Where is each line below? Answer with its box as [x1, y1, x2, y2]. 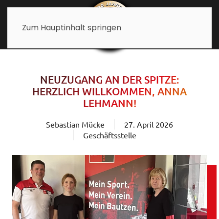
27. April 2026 [124, 119, 173, 129]
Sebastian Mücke [46, 119, 105, 129]
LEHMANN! [83, 96, 136, 109]
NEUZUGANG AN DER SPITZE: [40, 73, 179, 86]
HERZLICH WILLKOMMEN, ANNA [32, 85, 187, 98]
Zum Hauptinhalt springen [22, 22, 121, 33]
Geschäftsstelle [83, 130, 136, 140]
